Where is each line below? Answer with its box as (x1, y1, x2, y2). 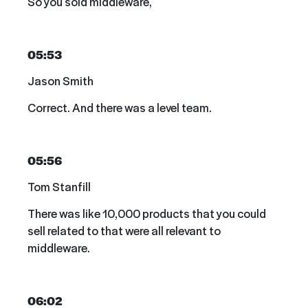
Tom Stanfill (27, 178, 91, 195)
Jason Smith (27, 72, 93, 89)
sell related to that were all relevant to (27, 221, 221, 239)
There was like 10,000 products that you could (27, 204, 266, 221)
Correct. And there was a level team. (27, 98, 212, 115)
